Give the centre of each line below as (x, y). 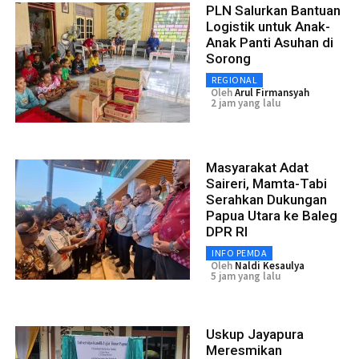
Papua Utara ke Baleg (272, 215)
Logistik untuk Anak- (268, 26)
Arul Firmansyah (272, 92)
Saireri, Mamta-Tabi (266, 183)
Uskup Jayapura (255, 334)
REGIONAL (234, 79)
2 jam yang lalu (246, 103)
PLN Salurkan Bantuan (273, 10)
